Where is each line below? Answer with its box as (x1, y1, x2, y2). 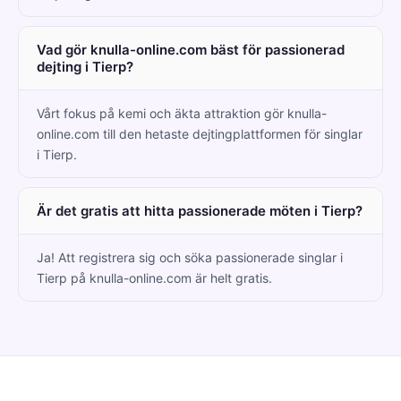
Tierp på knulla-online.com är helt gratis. (37, 269, 272, 286)
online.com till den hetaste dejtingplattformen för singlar (37, 125, 363, 141)
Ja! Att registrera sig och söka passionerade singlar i (37, 249, 343, 265)
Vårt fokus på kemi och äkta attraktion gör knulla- (37, 105, 327, 121)
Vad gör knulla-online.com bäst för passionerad (37, 40, 345, 58)
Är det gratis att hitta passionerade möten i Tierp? (37, 201, 363, 219)
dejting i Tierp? (37, 57, 133, 75)
